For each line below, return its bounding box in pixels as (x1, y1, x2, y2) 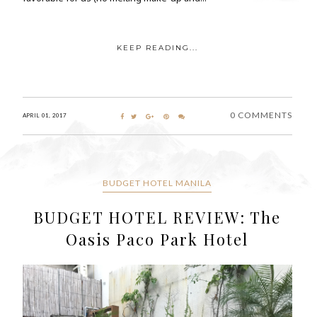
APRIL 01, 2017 (23, 112, 67, 120)
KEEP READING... (116, 43, 198, 53)
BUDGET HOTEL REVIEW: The (33, 207, 282, 229)
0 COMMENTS (229, 110, 292, 121)
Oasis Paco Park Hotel (66, 229, 249, 250)
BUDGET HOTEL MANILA (103, 178, 212, 189)
